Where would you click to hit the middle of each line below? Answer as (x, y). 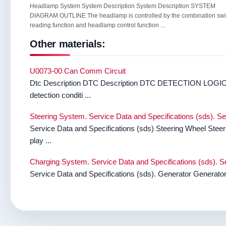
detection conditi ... (60, 95)
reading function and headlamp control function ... (97, 25)
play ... (41, 140)
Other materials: (68, 44)
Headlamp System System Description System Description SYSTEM (123, 6)
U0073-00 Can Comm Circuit (78, 71)
